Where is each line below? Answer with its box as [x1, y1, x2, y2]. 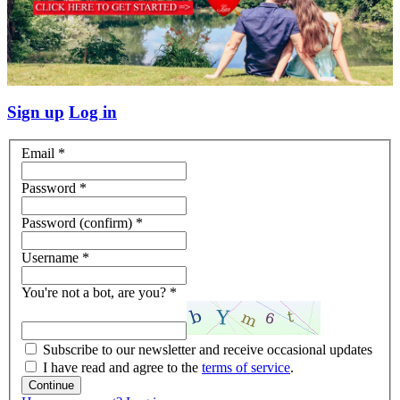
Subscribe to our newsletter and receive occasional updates [43, 342, 372, 358]
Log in [69, 102, 117, 121]
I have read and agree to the [43, 360, 202, 376]
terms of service [202, 360, 290, 376]
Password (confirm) [21, 215, 136, 231]
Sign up [7, 102, 64, 121]
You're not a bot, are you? [21, 285, 170, 301]
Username [21, 250, 82, 266]
